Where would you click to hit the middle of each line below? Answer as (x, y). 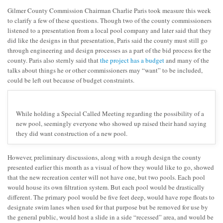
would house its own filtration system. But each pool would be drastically (106, 187)
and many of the (187, 60)
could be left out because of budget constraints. (71, 80)
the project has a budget (132, 60)
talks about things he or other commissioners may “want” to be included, (105, 70)
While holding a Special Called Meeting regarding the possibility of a (110, 113)
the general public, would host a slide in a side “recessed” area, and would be (111, 217)
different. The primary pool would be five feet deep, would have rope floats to (111, 197)
